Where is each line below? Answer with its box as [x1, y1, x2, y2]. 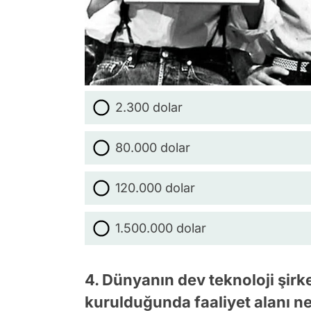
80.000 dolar [115, 140, 190, 155]
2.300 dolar [115, 99, 183, 115]
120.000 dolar [115, 180, 195, 195]
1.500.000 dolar [115, 220, 206, 235]
